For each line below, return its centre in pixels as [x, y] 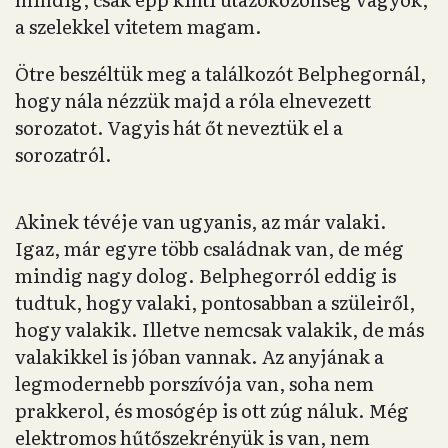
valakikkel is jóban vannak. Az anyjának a [199, 356]
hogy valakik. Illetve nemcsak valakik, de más [219, 329]
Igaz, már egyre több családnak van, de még [209, 248]
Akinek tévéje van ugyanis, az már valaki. [201, 221]
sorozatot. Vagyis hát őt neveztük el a [179, 127]
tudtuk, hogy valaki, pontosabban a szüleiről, [215, 302]
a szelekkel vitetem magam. [138, 26]
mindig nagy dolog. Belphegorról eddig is [205, 275]
